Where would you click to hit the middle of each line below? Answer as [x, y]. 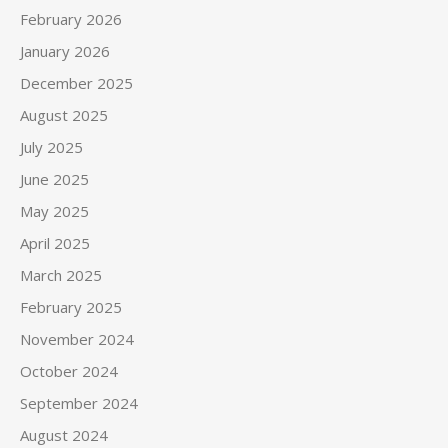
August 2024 [64, 435]
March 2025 [61, 275]
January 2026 [65, 51]
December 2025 [76, 83]
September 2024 [79, 403]
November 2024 [77, 339]
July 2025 [51, 147]
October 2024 [69, 371]
